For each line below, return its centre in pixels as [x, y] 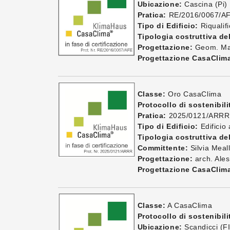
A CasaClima [189, 205]
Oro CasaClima [194, 94]
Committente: [163, 148]
